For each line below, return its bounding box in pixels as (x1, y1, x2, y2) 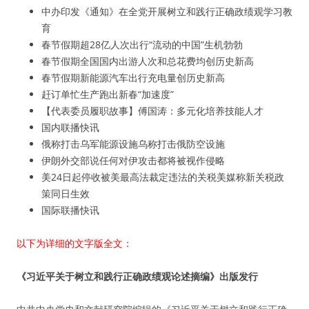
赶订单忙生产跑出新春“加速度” (41, 88, 174, 101)
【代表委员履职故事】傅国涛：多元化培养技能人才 (41, 104, 263, 117)
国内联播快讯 (41, 121, 99, 134)
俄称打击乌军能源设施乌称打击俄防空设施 (41, 137, 225, 150)
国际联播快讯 (41, 203, 99, 217)
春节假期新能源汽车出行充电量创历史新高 (41, 71, 225, 84)
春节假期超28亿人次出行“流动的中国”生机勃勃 (41, 38, 243, 51)
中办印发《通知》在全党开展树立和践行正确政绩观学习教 (41, 5, 292, 18)
